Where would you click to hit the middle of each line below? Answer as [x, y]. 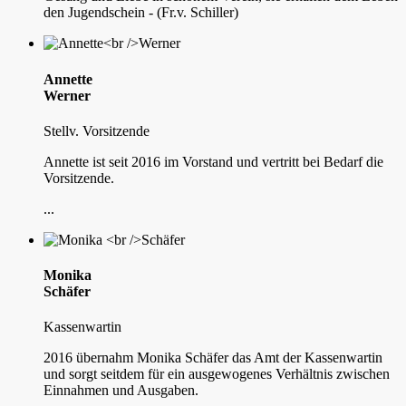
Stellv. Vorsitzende [97, 130]
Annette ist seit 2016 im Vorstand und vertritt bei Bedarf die [213, 161]
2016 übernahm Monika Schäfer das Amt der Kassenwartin [213, 358]
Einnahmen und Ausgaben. [121, 391]
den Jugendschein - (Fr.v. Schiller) [141, 13]
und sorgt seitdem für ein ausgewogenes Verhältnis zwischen [217, 374]
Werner [67, 95]
